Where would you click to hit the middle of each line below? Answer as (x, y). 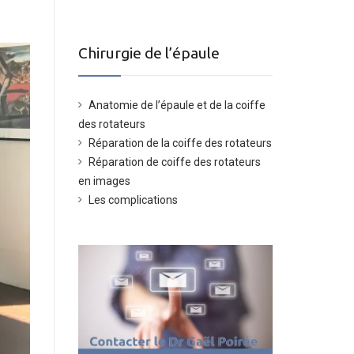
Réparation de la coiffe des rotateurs (180, 143)
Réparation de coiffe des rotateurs (174, 162)
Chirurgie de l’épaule (149, 53)
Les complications (133, 200)
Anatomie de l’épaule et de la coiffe (177, 105)
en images (104, 181)
